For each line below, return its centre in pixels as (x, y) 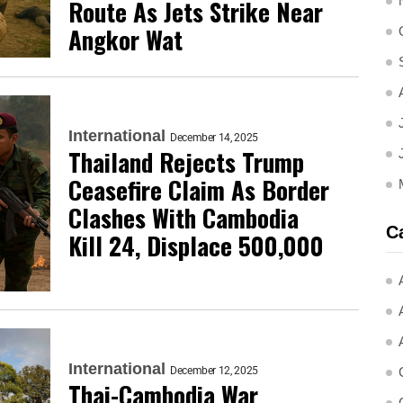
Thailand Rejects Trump (186, 162)
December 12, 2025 (214, 370)
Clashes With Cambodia (184, 218)
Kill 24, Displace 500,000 (196, 246)
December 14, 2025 (214, 138)
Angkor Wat (125, 40)
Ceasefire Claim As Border (199, 190)
